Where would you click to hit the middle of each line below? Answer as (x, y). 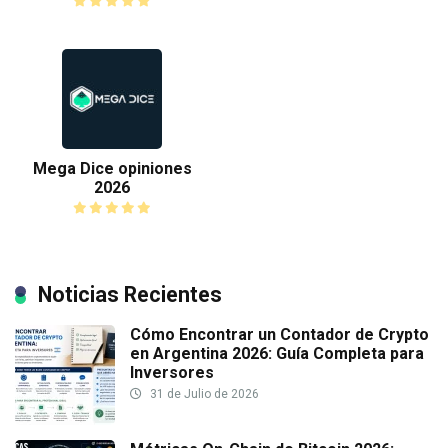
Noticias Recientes (130, 294)
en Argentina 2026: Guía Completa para (277, 353)
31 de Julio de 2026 (203, 393)
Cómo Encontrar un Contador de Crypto (279, 334)
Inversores (172, 372)
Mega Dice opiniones (112, 169)
